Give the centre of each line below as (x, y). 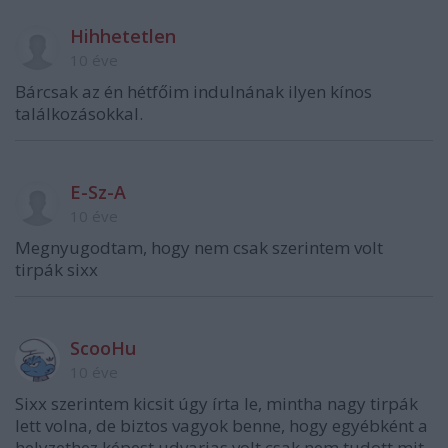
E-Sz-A (98, 192)
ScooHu (103, 348)
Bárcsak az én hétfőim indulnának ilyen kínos (193, 92)
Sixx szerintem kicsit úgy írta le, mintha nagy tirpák (216, 404)
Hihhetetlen (123, 36)
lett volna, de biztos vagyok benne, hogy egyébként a (221, 426)
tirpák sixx (56, 270)
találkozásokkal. (79, 114)
